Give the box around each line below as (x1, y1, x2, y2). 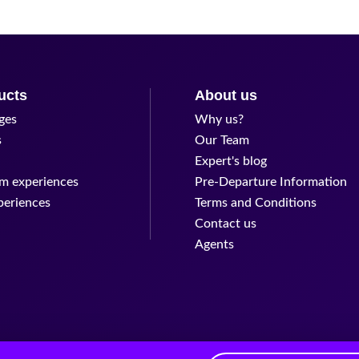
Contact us (195, 216, 257, 230)
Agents (195, 237, 235, 251)
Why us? (195, 112, 244, 126)
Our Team (195, 133, 250, 147)
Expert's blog (195, 154, 268, 167)
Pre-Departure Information (195, 175, 348, 188)
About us (195, 87, 258, 103)
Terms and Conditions (195, 196, 317, 209)
